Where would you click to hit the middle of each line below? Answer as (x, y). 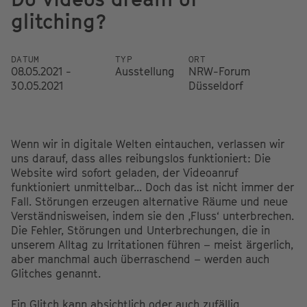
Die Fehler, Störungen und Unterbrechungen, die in (140, 230)
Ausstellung (145, 71)
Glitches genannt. (56, 273)
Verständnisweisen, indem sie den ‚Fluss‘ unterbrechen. (152, 216)
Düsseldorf (216, 85)
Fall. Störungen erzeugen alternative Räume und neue (149, 201)
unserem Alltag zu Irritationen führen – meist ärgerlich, (152, 244)
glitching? (59, 21)
